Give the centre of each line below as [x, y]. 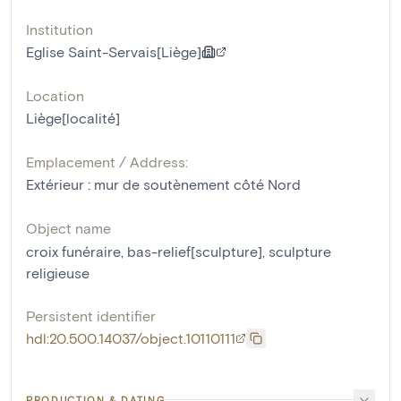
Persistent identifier [91, 315]
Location [55, 95]
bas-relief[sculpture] [195, 251]
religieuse [58, 272]
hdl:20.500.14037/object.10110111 [131, 337]
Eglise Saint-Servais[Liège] [114, 51]
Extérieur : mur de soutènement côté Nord [163, 183]
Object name [68, 227]
